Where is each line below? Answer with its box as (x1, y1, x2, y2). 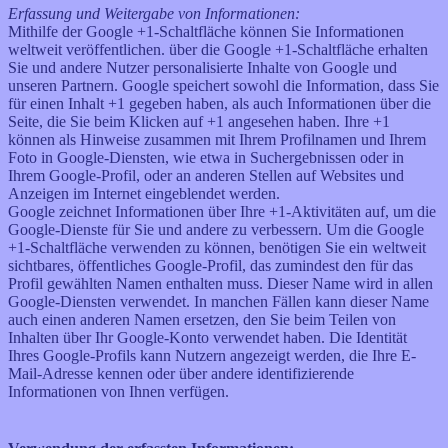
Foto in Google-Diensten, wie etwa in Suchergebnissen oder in (8, 149, 404, 167)
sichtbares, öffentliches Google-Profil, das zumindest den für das (8, 257, 413, 275)
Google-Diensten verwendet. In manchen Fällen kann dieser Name (8, 293, 429, 311)
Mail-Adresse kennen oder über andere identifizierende (8, 365, 354, 383)
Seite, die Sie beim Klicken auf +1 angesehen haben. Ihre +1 (8, 113, 390, 131)
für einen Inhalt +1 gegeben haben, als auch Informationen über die (8, 95, 431, 113)
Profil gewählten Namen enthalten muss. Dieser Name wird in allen (8, 275, 433, 293)
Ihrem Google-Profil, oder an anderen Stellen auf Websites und (8, 167, 404, 185)
